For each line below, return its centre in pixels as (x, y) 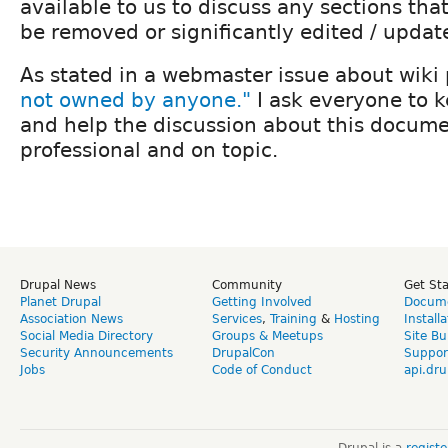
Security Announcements (96, 352)
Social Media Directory (86, 335)
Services (237, 318)
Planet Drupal (60, 301)
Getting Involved (262, 301)
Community (247, 284)
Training (293, 318)
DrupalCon (243, 352)
